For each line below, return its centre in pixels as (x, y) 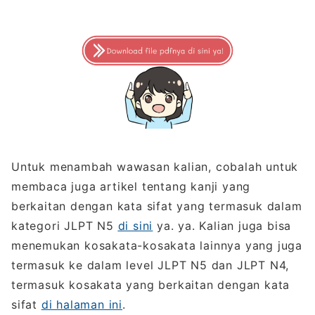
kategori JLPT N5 (65, 225)
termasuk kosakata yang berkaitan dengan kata (151, 284)
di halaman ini (82, 304)
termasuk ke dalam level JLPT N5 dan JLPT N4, (150, 265)
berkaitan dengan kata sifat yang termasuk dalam (157, 206)
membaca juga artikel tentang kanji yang (131, 186)
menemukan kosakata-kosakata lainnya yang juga (157, 245)
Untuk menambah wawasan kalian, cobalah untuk (155, 166)
